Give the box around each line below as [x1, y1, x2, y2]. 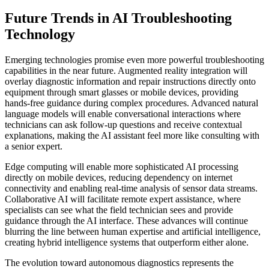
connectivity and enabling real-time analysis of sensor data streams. [5, 183, 258, 194]
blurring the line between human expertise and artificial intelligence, [5, 226, 261, 237]
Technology [5, 26, 75, 43]
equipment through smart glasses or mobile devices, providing [5, 87, 238, 98]
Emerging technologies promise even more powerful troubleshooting [5, 55, 264, 65]
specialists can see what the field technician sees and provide [5, 205, 233, 216]
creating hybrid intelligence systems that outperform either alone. [5, 237, 249, 248]
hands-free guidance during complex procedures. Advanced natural [5, 98, 258, 109]
